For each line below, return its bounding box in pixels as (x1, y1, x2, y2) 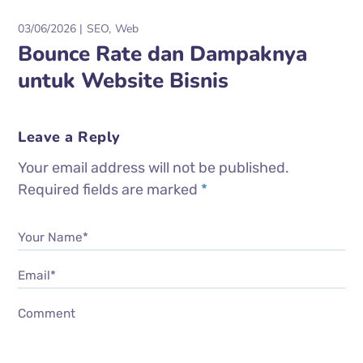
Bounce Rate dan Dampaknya (18, 39, 308, 68)
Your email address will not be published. (18, 158, 290, 177)
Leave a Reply (18, 126, 121, 147)
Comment (18, 305, 76, 321)
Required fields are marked (18, 180, 202, 199)
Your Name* (18, 229, 89, 245)
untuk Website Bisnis (18, 66, 229, 95)
